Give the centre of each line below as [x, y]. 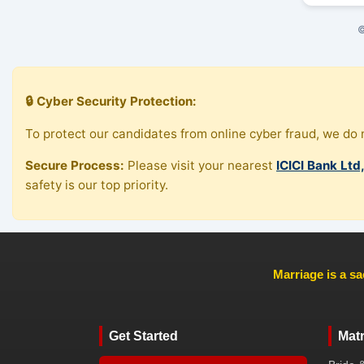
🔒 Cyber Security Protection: [111, 102]
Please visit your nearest [200, 165]
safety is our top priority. [97, 184]
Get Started [143, 336]
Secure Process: [75, 165]
